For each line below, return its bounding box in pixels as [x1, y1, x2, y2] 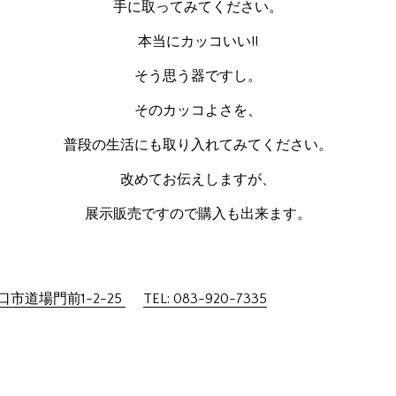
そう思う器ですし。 [134, 68, 262, 84]
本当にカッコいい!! [138, 34, 258, 49]
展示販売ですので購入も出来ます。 [85, 206, 311, 222]
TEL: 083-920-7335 [142, 291, 267, 307]
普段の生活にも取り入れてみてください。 [64, 137, 332, 153]
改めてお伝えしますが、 [120, 171, 276, 187]
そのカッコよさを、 [134, 103, 262, 118]
